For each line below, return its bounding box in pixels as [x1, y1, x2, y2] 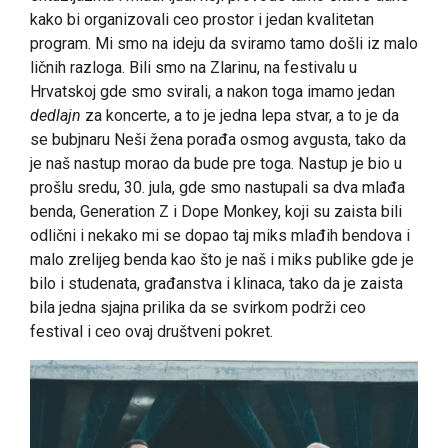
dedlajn [30, 106, 81, 126]
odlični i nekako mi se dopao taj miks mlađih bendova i [30, 226, 410, 246]
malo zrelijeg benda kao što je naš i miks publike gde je [30, 250, 414, 270]
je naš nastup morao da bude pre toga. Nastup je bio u [30, 154, 402, 174]
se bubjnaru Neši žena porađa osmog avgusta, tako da [30, 130, 406, 150]
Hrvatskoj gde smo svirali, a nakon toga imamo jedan [30, 82, 395, 102]
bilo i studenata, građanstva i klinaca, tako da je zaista [30, 274, 403, 294]
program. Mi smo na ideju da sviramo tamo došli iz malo [30, 34, 418, 54]
